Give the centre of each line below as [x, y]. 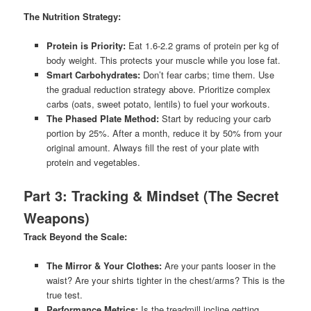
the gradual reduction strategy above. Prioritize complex [158, 90]
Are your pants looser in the [218, 265]
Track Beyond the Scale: [76, 236]
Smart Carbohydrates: [93, 75]
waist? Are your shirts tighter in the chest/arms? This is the [165, 280]
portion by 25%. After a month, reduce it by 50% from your [164, 133]
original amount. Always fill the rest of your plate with [152, 148]
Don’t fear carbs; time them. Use [207, 75]
